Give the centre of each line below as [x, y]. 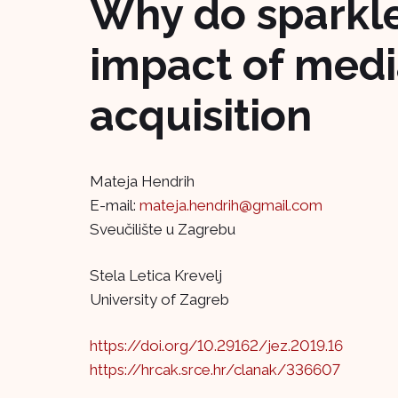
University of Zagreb [159, 300]
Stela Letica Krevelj [156, 276]
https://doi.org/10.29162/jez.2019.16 [216, 346]
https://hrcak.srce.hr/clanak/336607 [215, 370]
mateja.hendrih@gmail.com [231, 206]
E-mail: [115, 206]
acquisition [201, 115]
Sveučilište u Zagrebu [163, 230]
